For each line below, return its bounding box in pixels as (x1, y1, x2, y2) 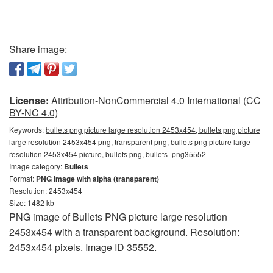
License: (9, 93, 49, 107)
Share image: (9, 41, 67, 56)
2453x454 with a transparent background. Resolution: (9, 224, 239, 239)
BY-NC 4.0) (9, 105, 58, 119)
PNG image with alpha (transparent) (36, 172, 159, 184)
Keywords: (9, 124, 46, 135)
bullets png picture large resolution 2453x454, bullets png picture (46, 124, 260, 135)
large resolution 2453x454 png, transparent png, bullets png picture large (9, 136, 250, 147)
